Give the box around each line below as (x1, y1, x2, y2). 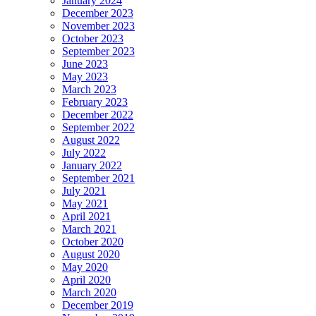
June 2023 (62, 58, 108, 71)
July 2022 (62, 147, 106, 159)
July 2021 (62, 185, 106, 197)
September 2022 (62, 121, 135, 134)
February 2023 (62, 96, 128, 109)
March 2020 (62, 286, 116, 299)
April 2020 (62, 274, 111, 286)
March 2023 (62, 83, 116, 96)
